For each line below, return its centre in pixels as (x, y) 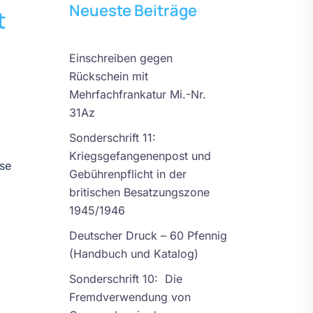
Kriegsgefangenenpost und (140, 155)
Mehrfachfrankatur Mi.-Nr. (137, 94)
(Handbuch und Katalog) (133, 253)
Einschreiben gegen (121, 58)
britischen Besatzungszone (139, 192)
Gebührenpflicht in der (128, 174)
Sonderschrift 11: (112, 137)
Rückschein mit (108, 76)
